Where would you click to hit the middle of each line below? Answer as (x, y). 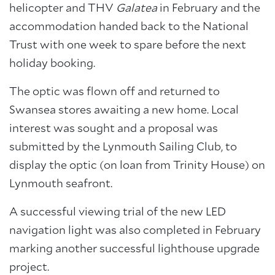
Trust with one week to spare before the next (128, 45)
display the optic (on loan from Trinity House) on (137, 166)
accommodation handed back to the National (129, 27)
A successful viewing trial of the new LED (118, 212)
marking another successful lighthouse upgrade (134, 249)
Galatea (137, 9)
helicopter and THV (63, 9)
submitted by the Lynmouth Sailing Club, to (123, 147)
